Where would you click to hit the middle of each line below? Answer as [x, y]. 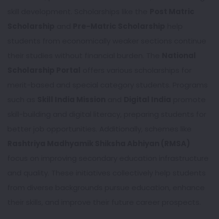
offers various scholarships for [136, 70]
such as [22, 99]
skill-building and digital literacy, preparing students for [107, 114]
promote [188, 99]
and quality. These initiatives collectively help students [107, 173]
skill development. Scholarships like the [78, 11]
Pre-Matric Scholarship [119, 26]
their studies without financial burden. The [85, 55]
